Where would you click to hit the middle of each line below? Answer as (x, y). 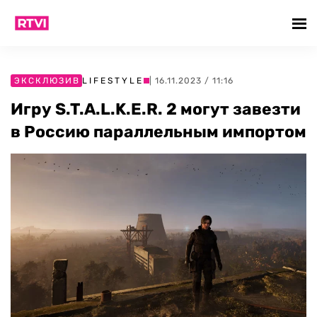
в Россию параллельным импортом (158, 132)
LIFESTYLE (113, 81)
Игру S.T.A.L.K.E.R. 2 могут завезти (156, 109)
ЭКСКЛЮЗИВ (47, 81)
